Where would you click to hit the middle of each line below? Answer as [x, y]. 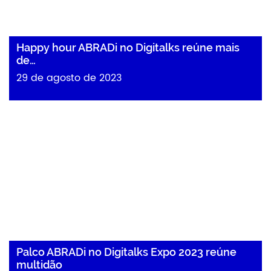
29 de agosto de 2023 [69, 78]
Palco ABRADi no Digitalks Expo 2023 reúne [126, 252]
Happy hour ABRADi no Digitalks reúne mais [128, 47]
